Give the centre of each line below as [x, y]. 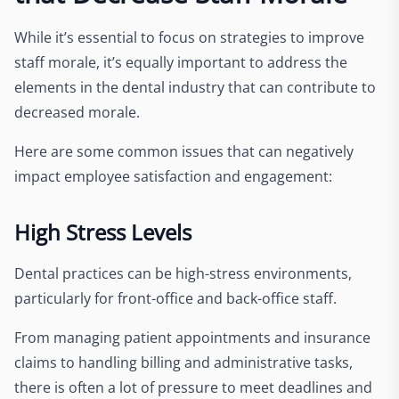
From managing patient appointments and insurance [192, 337]
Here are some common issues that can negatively [184, 151]
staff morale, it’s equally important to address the [181, 62]
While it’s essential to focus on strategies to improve [189, 37]
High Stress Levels [103, 232]
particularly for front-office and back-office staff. [177, 298]
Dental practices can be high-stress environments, [183, 273]
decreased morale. [77, 112]
